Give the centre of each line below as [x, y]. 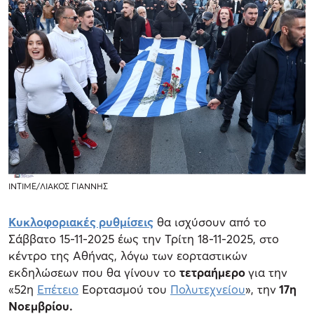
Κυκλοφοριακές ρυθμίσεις [81, 221]
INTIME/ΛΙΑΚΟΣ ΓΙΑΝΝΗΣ [58, 186]
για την [268, 272]
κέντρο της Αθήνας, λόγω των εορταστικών [128, 255]
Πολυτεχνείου [208, 289]
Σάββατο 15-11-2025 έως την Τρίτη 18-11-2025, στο [144, 238]
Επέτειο [58, 289]
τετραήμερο [214, 272]
